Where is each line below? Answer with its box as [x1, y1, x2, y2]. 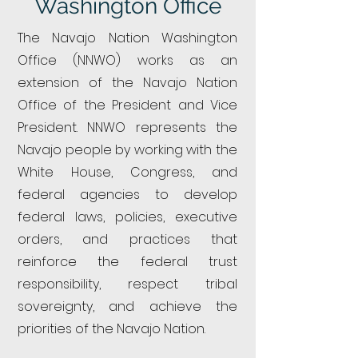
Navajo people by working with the [18, 141, 237, 159]
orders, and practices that [18, 230, 237, 249]
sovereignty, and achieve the [18, 297, 237, 316]
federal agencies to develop [18, 185, 237, 204]
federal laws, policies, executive [18, 208, 237, 226]
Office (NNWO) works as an [18, 51, 237, 70]
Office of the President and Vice [18, 96, 237, 114]
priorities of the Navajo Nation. [18, 320, 205, 338]
